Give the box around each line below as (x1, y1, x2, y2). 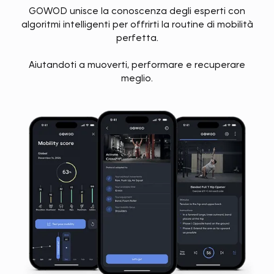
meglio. (121, 72, 153, 84)
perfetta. (116, 32, 158, 43)
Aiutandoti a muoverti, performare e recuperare (29, 59, 245, 70)
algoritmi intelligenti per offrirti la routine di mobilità (21, 18, 253, 30)
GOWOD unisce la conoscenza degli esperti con (29, 5, 245, 17)
